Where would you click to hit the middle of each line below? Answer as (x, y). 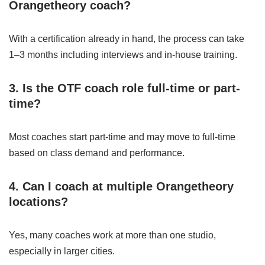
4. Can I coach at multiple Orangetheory (121, 186)
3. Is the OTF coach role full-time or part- (125, 88)
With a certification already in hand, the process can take (127, 39)
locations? (38, 202)
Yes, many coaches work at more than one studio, (112, 235)
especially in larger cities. (62, 251)
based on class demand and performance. (97, 153)
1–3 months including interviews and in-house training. (123, 55)
